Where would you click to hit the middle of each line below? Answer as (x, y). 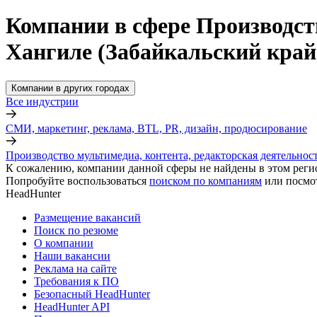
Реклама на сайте (75, 268)
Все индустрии (42, 101)
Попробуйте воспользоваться (76, 180)
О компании (64, 243)
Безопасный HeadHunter (92, 294)
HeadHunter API (72, 306)
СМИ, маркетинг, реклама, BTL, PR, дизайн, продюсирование (156, 128)
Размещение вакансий (87, 217)
